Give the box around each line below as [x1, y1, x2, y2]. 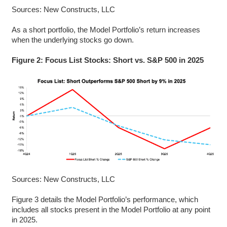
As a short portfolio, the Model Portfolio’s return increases [11, 25, 200, 34]
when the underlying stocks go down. [11, 35, 134, 44]
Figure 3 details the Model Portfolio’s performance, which [11, 195, 198, 204]
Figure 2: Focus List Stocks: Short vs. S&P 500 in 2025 [11, 55, 204, 64]
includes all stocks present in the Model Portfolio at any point [11, 205, 210, 214]
